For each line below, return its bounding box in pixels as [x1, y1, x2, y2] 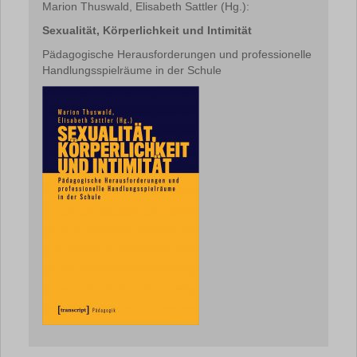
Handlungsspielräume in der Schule [42, 64, 222, 76]
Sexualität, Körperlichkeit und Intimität [42, 24, 252, 37]
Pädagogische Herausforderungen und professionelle [42, 48, 312, 61]
